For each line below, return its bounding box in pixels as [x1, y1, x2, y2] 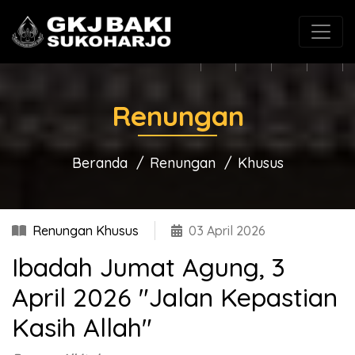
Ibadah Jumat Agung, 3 [12, 251, 285, 283]
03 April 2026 [189, 223, 265, 239]
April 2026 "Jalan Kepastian [12, 281, 338, 313]
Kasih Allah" [12, 311, 152, 343]
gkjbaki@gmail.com [153, 10, 269, 26]
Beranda [71, 154, 128, 172]
